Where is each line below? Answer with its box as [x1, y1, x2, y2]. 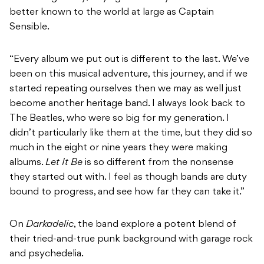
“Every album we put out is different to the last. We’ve [9, 55, 249, 65]
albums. [9, 158, 45, 168]
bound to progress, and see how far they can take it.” [9, 187, 245, 197]
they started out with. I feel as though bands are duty [9, 173, 247, 183]
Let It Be [45, 158, 82, 168]
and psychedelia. [9, 249, 84, 259]
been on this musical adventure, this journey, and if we [9, 70, 247, 80]
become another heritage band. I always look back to [9, 99, 245, 109]
